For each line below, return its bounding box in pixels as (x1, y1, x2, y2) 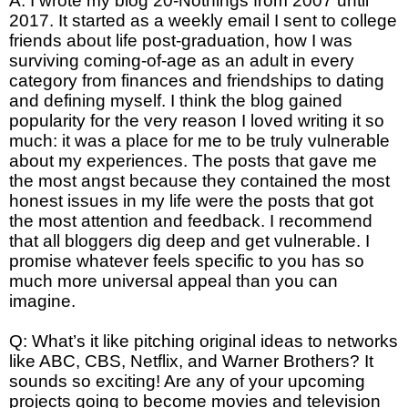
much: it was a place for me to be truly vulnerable (9, 130, 390, 150)
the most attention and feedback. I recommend (9, 210, 372, 230)
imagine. (9, 291, 80, 311)
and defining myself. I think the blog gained (9, 90, 342, 110)
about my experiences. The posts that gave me (9, 150, 377, 170)
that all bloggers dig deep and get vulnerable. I (9, 230, 370, 250)
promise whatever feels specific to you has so (9, 250, 364, 270)
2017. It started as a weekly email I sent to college (9, 10, 397, 30)
